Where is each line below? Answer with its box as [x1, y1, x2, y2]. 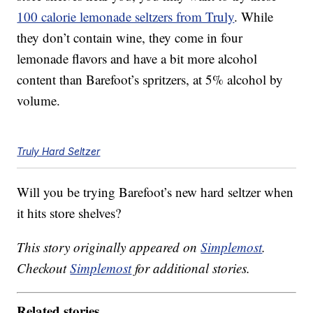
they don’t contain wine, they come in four [17, 29, 243, 47]
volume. [17, 92, 61, 110]
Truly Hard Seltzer [17, 145, 101, 158]
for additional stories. [131, 259, 251, 277]
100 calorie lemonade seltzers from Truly [17, 8, 235, 26]
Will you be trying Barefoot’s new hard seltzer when [17, 183, 294, 201]
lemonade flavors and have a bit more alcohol [17, 50, 258, 68]
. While [234, 8, 274, 26]
